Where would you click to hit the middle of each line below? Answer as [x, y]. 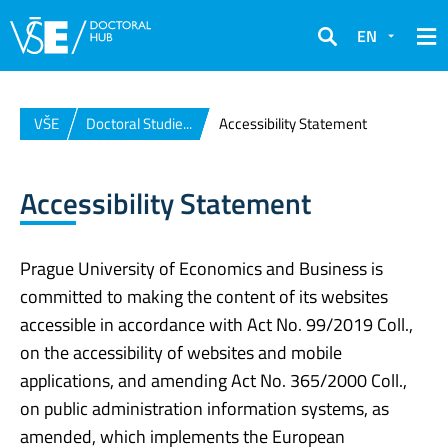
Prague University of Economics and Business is [201, 268]
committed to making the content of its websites [204, 296]
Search [341, 49]
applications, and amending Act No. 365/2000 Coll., [213, 380]
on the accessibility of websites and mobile [181, 352]
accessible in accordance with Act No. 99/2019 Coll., [216, 324]
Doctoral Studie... [139, 123]
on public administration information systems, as [204, 408]
